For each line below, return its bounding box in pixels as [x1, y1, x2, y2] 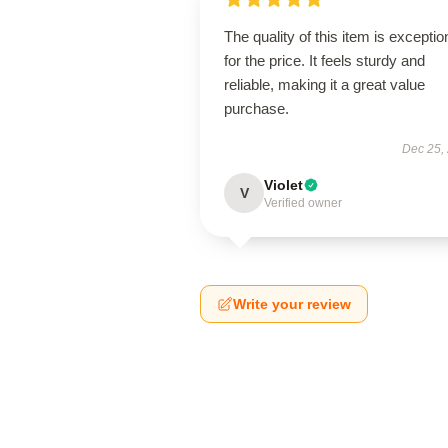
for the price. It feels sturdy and [224, 52, 425, 69]
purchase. [224, 100, 289, 117]
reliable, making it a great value [224, 76, 425, 93]
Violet [264, 177, 303, 193]
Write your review [233, 296, 351, 312]
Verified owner [264, 196, 342, 210]
